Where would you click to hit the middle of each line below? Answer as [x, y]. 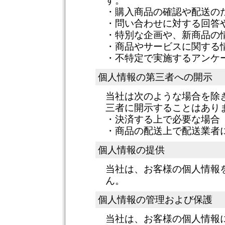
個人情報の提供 [131, 150]
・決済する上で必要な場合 [163, 119]
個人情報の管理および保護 [155, 200]
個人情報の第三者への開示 [155, 77]
